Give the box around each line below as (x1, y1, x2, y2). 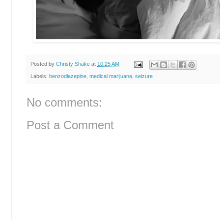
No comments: (27, 95, 102, 109)
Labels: (30, 73, 49, 79)
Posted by (30, 61, 56, 67)
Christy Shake (56, 61, 90, 67)
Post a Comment (27, 118, 114, 132)
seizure (135, 73, 153, 79)
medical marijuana (89, 73, 132, 79)
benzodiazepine (49, 73, 86, 79)
